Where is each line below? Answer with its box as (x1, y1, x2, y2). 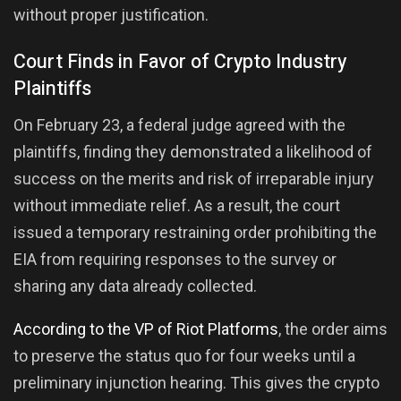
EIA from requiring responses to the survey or (13, 249, 337, 269)
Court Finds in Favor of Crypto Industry (13, 47, 346, 76)
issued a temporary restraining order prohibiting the (13, 222, 377, 242)
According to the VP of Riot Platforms (13, 319, 278, 338)
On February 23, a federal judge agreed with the (13, 115, 346, 134)
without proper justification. (13, 5, 209, 25)
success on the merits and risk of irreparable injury (13, 168, 374, 188)
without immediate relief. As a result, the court (13, 195, 340, 215)
